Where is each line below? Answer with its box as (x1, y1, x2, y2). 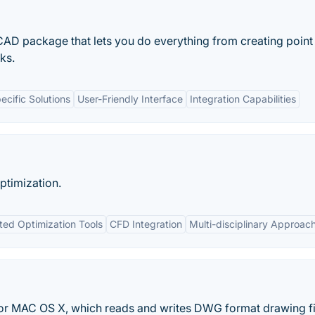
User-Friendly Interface (77, 93, 183, 105)
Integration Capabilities (190, 93, 296, 105)
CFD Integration (110, 218, 182, 230)
